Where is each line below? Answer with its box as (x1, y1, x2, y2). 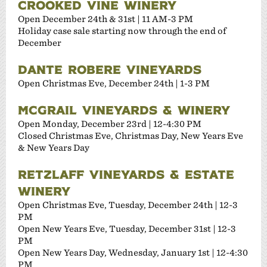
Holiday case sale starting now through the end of (18, 25, 226, 36)
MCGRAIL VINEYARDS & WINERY (18, 101, 230, 117)
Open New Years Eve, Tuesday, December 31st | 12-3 (18, 223, 236, 234)
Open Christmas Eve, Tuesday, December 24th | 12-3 (18, 199, 238, 210)
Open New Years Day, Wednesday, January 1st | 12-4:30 (18, 247, 248, 257)
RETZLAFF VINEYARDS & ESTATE (18, 166, 234, 182)
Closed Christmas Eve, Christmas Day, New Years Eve (18, 130, 243, 141)
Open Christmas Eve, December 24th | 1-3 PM (18, 77, 210, 88)
